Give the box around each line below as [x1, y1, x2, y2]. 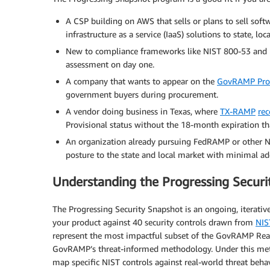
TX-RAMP [220, 105, 256, 116]
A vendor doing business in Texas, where [66, 105, 220, 116]
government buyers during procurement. [66, 89, 218, 99]
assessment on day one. [66, 58, 154, 69]
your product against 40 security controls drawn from [52, 216, 256, 227]
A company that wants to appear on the [66, 75, 217, 86]
